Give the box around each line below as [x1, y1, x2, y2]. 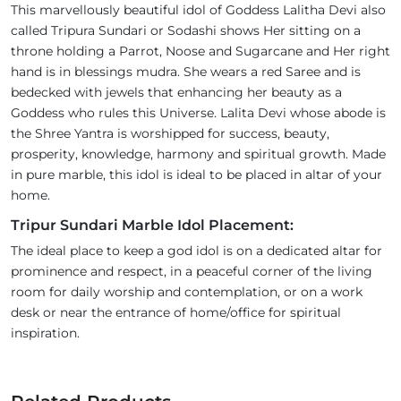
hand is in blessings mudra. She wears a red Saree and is [11, 64, 361, 80]
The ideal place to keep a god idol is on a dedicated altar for [11, 243, 382, 259]
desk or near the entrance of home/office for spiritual [11, 304, 341, 320]
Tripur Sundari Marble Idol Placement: [11, 217, 294, 234]
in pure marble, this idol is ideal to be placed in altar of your [11, 166, 382, 183]
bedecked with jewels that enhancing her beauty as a [11, 84, 342, 100]
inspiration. [11, 325, 80, 341]
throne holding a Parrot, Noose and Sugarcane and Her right [11, 43, 390, 59]
